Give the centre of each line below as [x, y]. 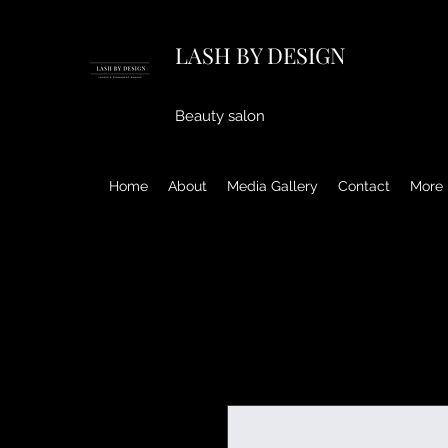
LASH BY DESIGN [260, 55]
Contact [364, 186]
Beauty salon [220, 116]
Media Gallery [272, 186]
